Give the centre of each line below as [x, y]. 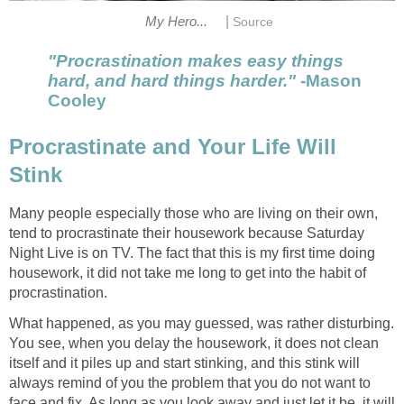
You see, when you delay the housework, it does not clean [194, 343]
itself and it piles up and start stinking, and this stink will [184, 363]
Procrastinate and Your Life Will [173, 146]
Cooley [77, 100]
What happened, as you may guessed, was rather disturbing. [202, 323]
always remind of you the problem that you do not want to [190, 382]
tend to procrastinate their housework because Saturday [187, 233]
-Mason [331, 80]
